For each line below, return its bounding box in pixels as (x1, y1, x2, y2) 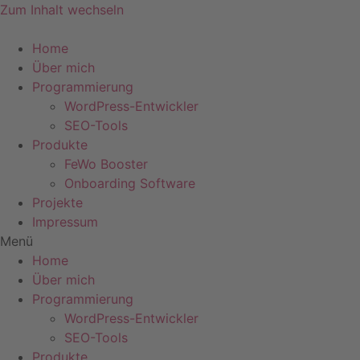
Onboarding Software (64, 175, 195, 191)
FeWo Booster (64, 156, 148, 172)
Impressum (32, 214, 98, 230)
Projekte (32, 194, 83, 211)
